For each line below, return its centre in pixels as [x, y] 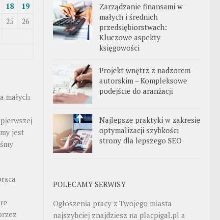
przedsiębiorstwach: [133, 27]
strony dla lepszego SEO [140, 140]
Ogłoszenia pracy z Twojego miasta [112, 203]
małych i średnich [128, 16]
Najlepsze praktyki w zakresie [150, 120]
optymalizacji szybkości [139, 130]
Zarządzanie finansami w [141, 6]
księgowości [119, 47]
